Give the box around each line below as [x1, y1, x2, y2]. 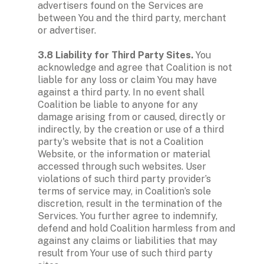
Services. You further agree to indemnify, [38, 210, 217, 222]
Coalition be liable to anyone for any [38, 98, 198, 110]
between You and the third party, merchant [38, 12, 226, 24]
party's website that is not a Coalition [38, 136, 203, 147]
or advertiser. [38, 24, 98, 36]
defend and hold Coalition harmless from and [38, 222, 235, 234]
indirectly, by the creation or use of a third [38, 123, 224, 135]
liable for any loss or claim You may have [38, 74, 217, 85]
